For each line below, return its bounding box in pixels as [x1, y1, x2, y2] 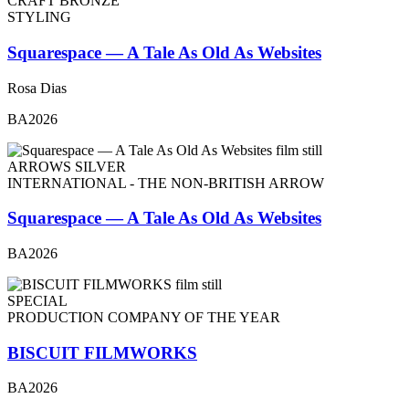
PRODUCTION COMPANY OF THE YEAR [7, 309, 280, 326]
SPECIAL [7, 293, 68, 309]
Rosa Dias [7, 79, 67, 96]
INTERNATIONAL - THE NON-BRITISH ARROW [7, 174, 324, 191]
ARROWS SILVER [7, 158, 126, 174]
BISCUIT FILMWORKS [7, 342, 197, 362]
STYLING [7, 9, 71, 26]
